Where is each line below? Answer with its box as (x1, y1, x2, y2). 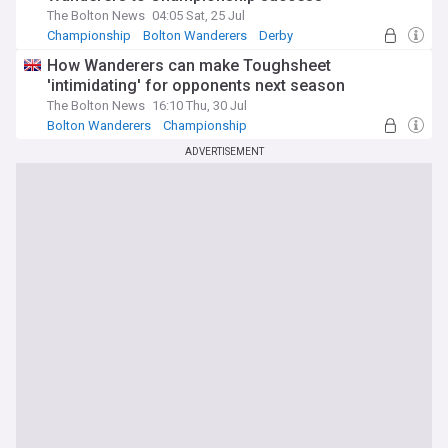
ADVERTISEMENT (184, 146, 264, 157)
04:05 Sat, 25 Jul (152, 8, 245, 23)
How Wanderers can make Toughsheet (47, 56, 331, 75)
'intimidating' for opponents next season (47, 76, 345, 95)
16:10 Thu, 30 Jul (152, 98, 247, 113)
